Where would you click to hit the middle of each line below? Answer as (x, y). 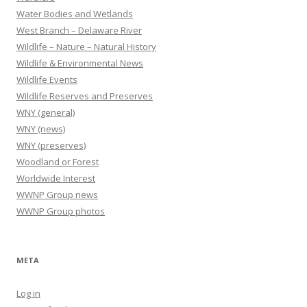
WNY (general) (46, 112)
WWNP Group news (57, 195)
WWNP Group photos (61, 211)
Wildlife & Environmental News (80, 63)
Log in (28, 293)
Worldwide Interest (56, 178)
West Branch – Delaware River (79, 30)
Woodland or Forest (58, 162)
